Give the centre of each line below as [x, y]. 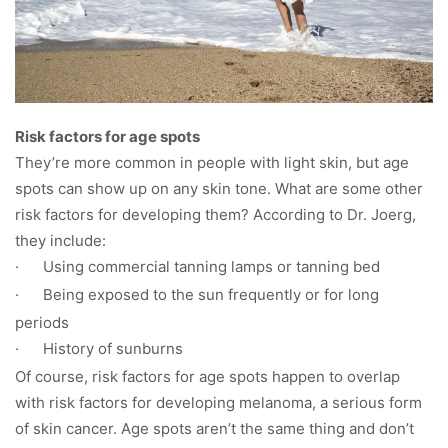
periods [42, 323]
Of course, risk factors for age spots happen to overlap [207, 377]
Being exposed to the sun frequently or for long [211, 295]
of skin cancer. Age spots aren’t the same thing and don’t [214, 429]
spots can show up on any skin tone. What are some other [219, 189]
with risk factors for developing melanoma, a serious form [218, 403]
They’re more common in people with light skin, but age [212, 163]
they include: [60, 241]
